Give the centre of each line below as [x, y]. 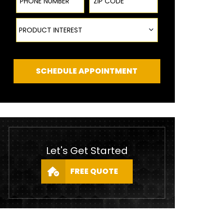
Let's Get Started [87, 151]
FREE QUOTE [94, 171]
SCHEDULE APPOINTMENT [87, 71]
